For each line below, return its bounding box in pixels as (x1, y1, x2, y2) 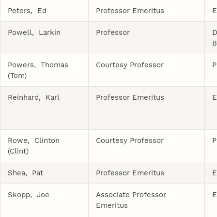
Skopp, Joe (8, 190, 50, 199)
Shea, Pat (8, 168, 44, 177)
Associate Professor (96, 190, 167, 199)
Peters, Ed (8, 6, 47, 15)
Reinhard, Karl (8, 93, 60, 102)
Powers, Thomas (8, 60, 69, 69)
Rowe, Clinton (8, 136, 60, 145)
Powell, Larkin (8, 28, 61, 37)
